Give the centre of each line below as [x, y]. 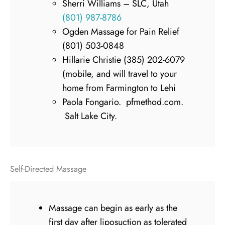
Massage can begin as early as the [113, 208]
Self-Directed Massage [48, 169]
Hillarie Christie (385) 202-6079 [124, 60]
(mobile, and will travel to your [120, 74]
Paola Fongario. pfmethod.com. [124, 102]
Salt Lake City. [90, 116]
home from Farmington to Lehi [119, 88]
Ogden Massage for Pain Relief [121, 32]
